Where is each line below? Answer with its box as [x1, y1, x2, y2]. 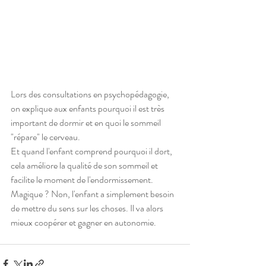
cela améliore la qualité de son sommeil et [11, 158, 160, 172]
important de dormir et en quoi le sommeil [11, 115, 163, 129]
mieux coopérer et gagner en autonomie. [11, 215, 156, 229]
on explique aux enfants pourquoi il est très [11, 101, 166, 115]
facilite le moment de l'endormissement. [11, 172, 155, 186]
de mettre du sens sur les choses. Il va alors [11, 201, 165, 215]
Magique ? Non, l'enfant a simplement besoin [11, 186, 176, 201]
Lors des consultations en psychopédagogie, [11, 87, 171, 101]
